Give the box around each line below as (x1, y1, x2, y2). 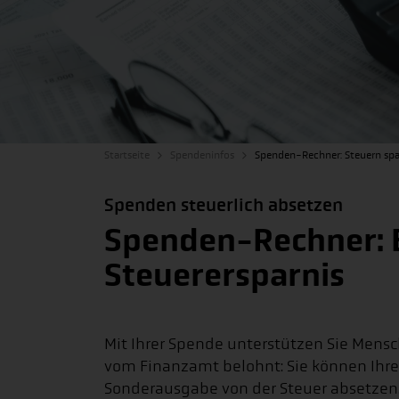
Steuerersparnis (104, 256, 345, 295)
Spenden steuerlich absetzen (104, 194, 343, 216)
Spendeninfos (170, 149, 234, 161)
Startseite (104, 149, 150, 161)
